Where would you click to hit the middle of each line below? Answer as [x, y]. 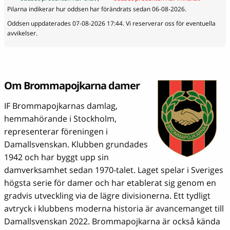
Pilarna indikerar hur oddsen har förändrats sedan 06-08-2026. [97, 9]
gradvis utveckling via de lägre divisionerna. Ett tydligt [107, 195]
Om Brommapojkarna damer [72, 85]
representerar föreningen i [56, 131]
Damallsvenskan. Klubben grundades [76, 144]
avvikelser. [22, 33]
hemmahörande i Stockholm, [60, 118]
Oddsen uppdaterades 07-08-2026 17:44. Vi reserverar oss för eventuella [111, 23]
